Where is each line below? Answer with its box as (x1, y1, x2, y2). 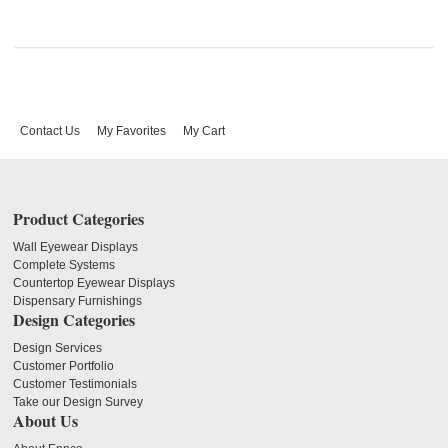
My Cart (183, 124, 226, 139)
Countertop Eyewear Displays (13, 276, 176, 291)
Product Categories (13, 207, 145, 231)
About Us (13, 409, 79, 433)
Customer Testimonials (13, 377, 138, 392)
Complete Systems (13, 258, 116, 273)
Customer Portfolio (13, 359, 115, 374)
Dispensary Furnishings (13, 294, 143, 309)
